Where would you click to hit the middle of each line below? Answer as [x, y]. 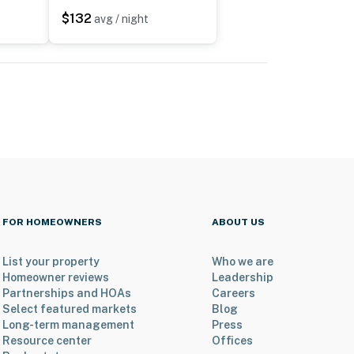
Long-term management [68, 325]
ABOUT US [238, 222]
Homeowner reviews [55, 278]
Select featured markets [69, 309]
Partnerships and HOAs [66, 294]
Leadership [243, 278]
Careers [233, 294]
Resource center [47, 341]
